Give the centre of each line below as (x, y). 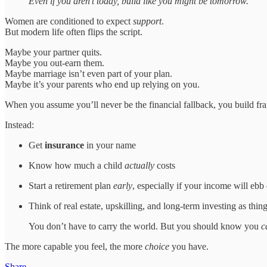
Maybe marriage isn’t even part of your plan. (89, 74)
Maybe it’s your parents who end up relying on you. (102, 85)
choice (157, 247)
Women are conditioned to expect (69, 21)
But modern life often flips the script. (74, 32)
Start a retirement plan (71, 186)
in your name (110, 145)
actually (139, 166)
